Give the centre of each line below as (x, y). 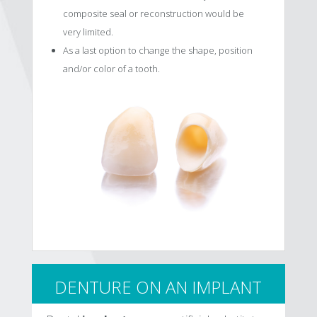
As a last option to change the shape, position (157, 51)
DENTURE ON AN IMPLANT (158, 287)
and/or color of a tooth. (111, 69)
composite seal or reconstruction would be (153, 14)
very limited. (88, 32)
